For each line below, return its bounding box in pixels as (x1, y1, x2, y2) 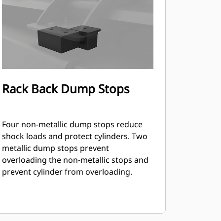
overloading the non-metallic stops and (1, 154, 148, 165)
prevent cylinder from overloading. (1, 166, 132, 177)
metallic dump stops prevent (1, 143, 109, 153)
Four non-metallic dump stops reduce (1, 119, 143, 130)
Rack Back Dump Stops (1, 80, 130, 97)
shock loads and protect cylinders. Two (1, 131, 147, 142)
